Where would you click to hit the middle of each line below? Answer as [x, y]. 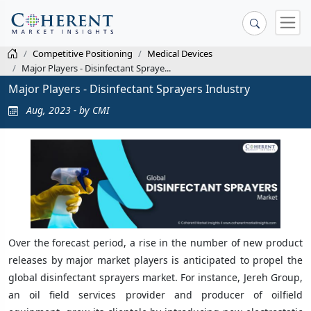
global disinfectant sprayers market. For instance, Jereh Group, [155, 277]
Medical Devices [180, 53]
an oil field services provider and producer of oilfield [155, 294]
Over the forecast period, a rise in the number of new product [155, 242]
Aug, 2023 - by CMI [67, 110]
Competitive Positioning [83, 53]
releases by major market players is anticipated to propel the [155, 260]
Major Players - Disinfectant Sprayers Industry [129, 89]
